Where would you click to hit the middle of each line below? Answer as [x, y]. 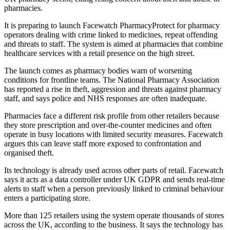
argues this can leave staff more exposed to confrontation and [103, 144]
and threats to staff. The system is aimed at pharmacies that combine [113, 44]
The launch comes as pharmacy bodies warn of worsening [98, 71]
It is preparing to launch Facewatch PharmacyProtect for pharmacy [112, 26]
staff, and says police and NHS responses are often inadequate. [106, 99]
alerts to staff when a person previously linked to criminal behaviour [114, 189]
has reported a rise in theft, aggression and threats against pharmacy [113, 89]
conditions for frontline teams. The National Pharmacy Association [112, 80]
